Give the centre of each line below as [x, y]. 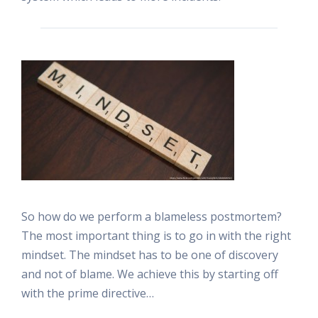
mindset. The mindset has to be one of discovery [150, 254]
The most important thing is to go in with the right [156, 235]
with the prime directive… [88, 293]
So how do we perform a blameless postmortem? [152, 216]
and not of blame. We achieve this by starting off [150, 274]
